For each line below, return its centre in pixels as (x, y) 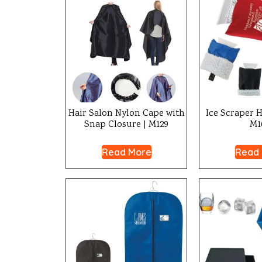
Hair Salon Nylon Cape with (126, 114)
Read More (126, 152)
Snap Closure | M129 (126, 125)
